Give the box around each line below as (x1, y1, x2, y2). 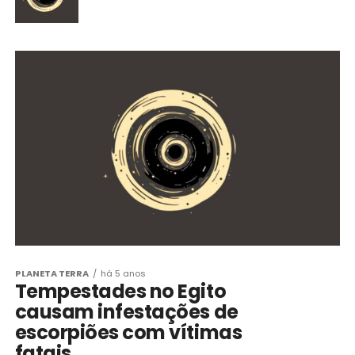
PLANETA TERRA (14, 267, 89, 281)
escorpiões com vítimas (14, 319, 242, 346)
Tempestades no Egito (14, 278, 227, 305)
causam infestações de (14, 299, 239, 326)
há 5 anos (100, 267, 146, 281)
